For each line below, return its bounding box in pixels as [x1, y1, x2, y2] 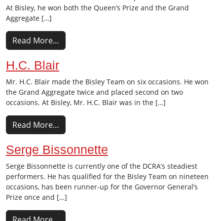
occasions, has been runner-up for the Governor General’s [6, 182, 198, 191]
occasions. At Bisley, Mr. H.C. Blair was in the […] [6, 98, 166, 107]
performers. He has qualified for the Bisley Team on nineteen [6, 172, 209, 181]
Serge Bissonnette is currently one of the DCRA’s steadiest [6, 161, 197, 171]
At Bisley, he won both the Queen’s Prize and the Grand [6, 3, 189, 12]
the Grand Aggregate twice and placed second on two [6, 87, 183, 97]
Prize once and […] [6, 192, 67, 202]
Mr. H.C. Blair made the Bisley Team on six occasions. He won [6, 77, 209, 86]
